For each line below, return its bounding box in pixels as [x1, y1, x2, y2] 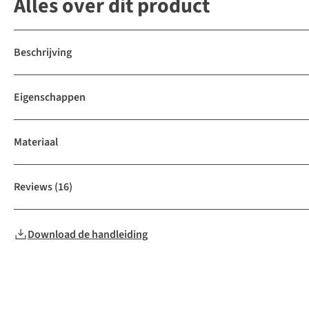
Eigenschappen [14, 90, 86, 106]
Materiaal [14, 134, 58, 150]
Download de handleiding [28, 227, 148, 243]
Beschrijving [14, 45, 72, 61]
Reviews [14, 179, 52, 195]
